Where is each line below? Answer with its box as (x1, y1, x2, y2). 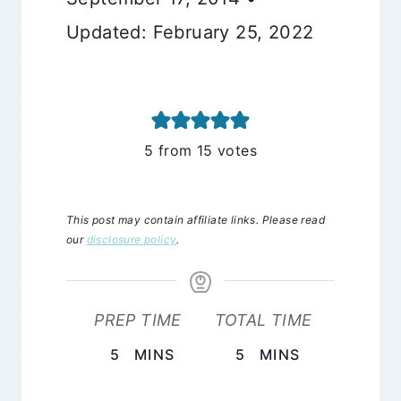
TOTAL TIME (214, 310, 312, 329)
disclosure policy (86, 232, 177, 246)
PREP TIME (94, 310, 182, 329)
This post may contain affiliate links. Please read (66, 212, 325, 226)
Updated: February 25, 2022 (66, 21, 314, 43)
